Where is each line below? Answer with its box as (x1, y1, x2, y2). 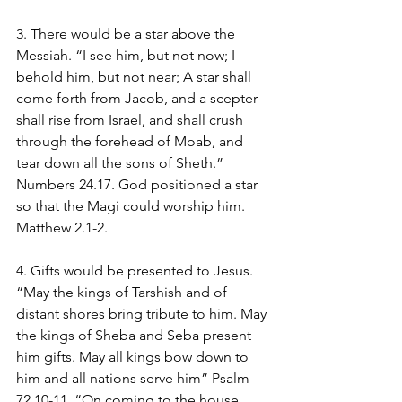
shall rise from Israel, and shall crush (16, 110, 247, 128)
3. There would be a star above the (16, 24, 239, 42)
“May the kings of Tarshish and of (16, 283, 231, 301)
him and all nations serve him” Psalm (16, 369, 253, 387)
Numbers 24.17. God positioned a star (16, 175, 261, 193)
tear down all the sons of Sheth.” (16, 153, 227, 171)
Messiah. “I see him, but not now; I (16, 46, 239, 64)
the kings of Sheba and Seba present (16, 326, 255, 344)
